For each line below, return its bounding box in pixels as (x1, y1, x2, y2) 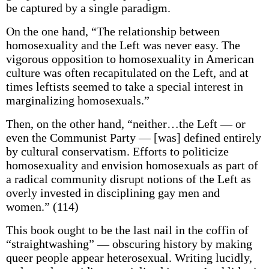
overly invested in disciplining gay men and (5, 186, 220, 199)
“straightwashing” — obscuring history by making (5, 237, 252, 250)
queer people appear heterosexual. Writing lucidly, (5, 251, 252, 264)
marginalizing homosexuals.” (5, 94, 150, 107)
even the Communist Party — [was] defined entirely (5, 131, 261, 144)
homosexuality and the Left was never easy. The (5, 38, 240, 52)
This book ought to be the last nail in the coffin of (5, 223, 249, 237)
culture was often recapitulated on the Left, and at (5, 66, 249, 79)
